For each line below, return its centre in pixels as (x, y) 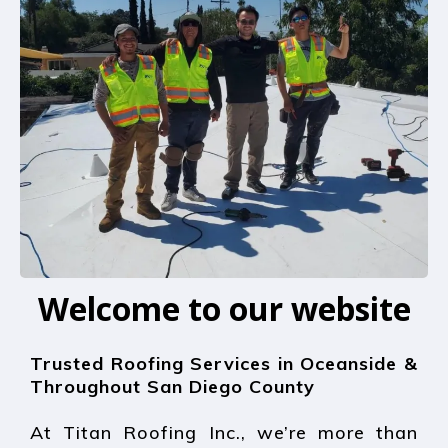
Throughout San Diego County (172, 386)
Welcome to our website (224, 308)
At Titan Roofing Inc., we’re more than (224, 432)
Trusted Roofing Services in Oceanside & (224, 363)
